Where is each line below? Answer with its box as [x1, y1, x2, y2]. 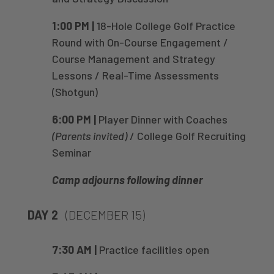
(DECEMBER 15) [57, 207, 145, 222]
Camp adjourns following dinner [51, 172, 203, 187]
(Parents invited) [51, 128, 127, 143]
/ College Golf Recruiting [127, 128, 246, 143]
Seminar [51, 145, 91, 159]
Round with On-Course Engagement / [51, 35, 228, 49]
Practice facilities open [98, 242, 209, 256]
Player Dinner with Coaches [98, 112, 228, 126]
